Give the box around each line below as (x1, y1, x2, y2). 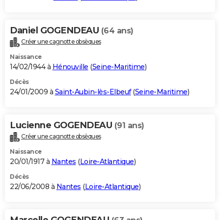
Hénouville (52, 62, 88, 71)
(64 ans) (101, 26, 134, 35)
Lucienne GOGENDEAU (10, 119, 114, 131)
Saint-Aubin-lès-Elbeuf (55, 87, 131, 96)
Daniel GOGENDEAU (10, 25, 101, 36)
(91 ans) (114, 120, 144, 130)
